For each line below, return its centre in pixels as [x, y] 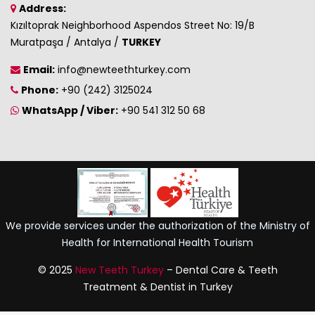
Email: [39, 69]
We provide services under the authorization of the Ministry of [157, 225]
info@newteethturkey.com [124, 69]
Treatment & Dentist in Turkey [157, 287]
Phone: [40, 90]
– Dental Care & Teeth [220, 270]
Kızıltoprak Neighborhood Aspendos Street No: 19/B [133, 25]
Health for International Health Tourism [157, 242]
